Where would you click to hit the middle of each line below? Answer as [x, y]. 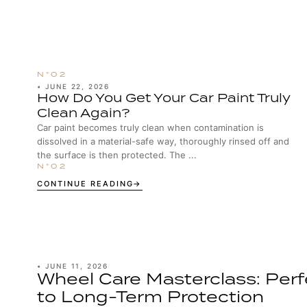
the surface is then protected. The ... [116, 155]
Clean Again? [83, 113]
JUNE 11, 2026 [76, 266]
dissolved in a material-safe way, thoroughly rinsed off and [163, 141]
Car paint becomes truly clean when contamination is [150, 127]
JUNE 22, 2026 [77, 86]
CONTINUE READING [85, 184]
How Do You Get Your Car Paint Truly [163, 98]
